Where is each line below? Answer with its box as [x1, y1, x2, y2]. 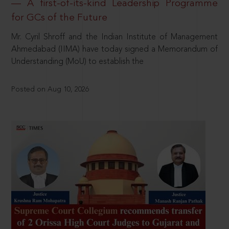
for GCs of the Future [11, 12, 108, 23]
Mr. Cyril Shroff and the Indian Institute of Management [11, 33, 218, 42]
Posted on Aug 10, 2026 [11, 86, 89, 94]
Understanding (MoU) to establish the [11, 58, 144, 66]
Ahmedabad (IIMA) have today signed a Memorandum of [11, 45, 218, 54]
